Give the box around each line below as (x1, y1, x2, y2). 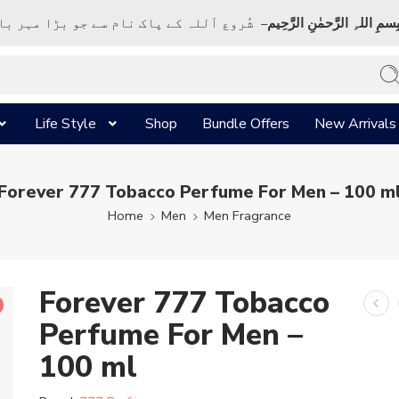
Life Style (34, 114, 96, 134)
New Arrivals (314, 114, 397, 134)
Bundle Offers (202, 114, 290, 134)
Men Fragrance (204, 207, 291, 224)
